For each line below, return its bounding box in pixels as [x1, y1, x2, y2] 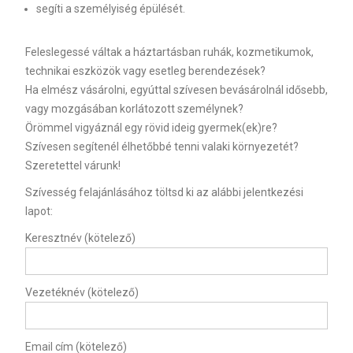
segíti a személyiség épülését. [35, 2, 185, 15]
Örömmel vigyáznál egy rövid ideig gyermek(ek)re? [24, 121, 277, 134]
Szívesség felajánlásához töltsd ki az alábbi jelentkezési [24, 186, 303, 199]
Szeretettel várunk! [24, 159, 121, 172]
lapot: [24, 205, 53, 217]
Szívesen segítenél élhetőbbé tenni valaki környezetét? [24, 140, 299, 153]
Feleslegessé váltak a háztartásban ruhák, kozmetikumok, [24, 46, 314, 58]
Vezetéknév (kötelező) [24, 286, 139, 299]
